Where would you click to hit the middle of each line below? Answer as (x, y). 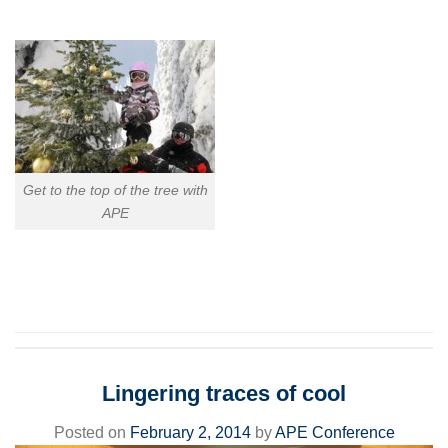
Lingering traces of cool (224, 394)
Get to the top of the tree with (115, 189)
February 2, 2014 (190, 432)
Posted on (91, 432)
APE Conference (334, 432)
